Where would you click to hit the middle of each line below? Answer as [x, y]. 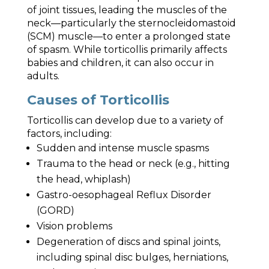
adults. [43, 76]
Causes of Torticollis [98, 100]
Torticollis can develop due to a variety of [125, 120]
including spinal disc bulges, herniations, [132, 257]
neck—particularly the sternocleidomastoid [131, 23]
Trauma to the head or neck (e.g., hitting [133, 164]
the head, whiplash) [83, 179]
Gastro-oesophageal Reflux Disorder [124, 195]
